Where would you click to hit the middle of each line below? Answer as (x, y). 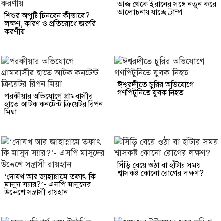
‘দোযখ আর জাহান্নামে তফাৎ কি (50, 176)
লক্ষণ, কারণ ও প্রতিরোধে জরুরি (50, 23)
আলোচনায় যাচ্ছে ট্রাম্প (150, 12)
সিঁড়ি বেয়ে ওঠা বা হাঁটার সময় (159, 165)
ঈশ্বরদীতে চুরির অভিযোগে (156, 85)
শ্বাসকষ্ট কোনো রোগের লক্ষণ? (161, 173)
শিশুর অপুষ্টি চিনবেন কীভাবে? (47, 16)
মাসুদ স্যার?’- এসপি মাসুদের (48, 184)
